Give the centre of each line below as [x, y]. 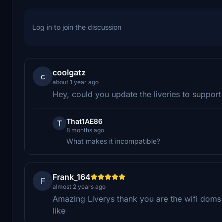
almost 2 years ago [79, 186]
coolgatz [69, 72]
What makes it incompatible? [113, 141]
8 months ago [85, 130]
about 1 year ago [76, 82]
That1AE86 [84, 121]
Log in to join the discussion [77, 27]
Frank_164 [72, 177]
